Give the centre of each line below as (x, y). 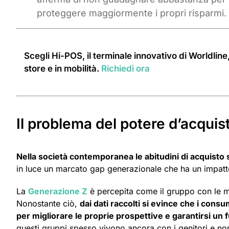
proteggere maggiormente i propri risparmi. (132, 13)
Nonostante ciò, (48, 203)
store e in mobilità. (63, 68)
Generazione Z (58, 191)
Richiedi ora (125, 68)
